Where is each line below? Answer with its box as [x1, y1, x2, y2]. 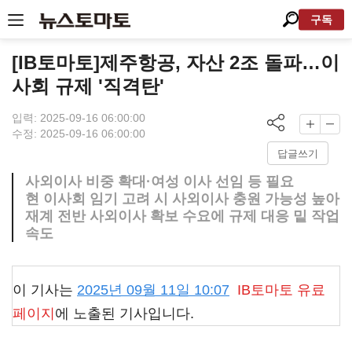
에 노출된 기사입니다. [55, 306, 194, 321]
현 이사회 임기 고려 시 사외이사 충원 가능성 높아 [25, 191, 339, 207]
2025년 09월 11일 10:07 [77, 282, 229, 298]
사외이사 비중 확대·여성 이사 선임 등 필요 [25, 174, 294, 189]
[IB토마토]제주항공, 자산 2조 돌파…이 [12, 52, 339, 73]
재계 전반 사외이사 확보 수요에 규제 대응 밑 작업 [25, 208, 339, 224]
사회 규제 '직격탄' [12, 75, 164, 97]
